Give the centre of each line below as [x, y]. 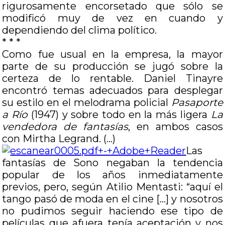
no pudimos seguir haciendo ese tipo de [113, 211]
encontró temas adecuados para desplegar [113, 90]
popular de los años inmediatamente [113, 175]
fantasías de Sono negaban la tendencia [113, 163]
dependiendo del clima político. [80, 30]
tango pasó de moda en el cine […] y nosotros [113, 199]
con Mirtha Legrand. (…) [59, 139]
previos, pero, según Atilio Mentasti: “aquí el [113, 187]
